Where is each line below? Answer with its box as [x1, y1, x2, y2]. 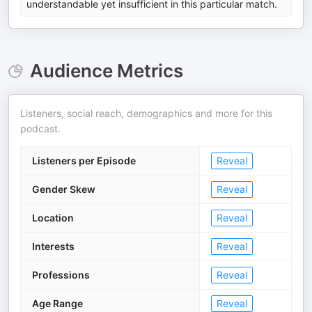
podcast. [20, 123, 61, 134]
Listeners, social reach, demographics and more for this [20, 107, 272, 119]
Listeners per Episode [32, 155, 136, 166]
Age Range [32, 297, 83, 309]
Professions [32, 269, 90, 281]
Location [32, 212, 74, 224]
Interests [32, 240, 75, 252]
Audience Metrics [29, 60, 183, 81]
